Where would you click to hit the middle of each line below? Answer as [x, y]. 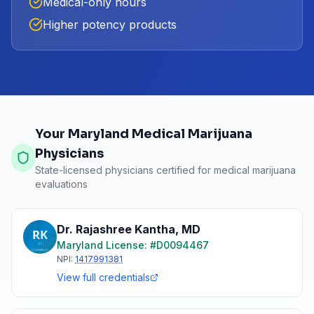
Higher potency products [110, 25]
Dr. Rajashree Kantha [116, 229]
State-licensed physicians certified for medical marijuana [165, 170]
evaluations [61, 184]
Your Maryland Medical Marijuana [143, 134]
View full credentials [103, 277]
